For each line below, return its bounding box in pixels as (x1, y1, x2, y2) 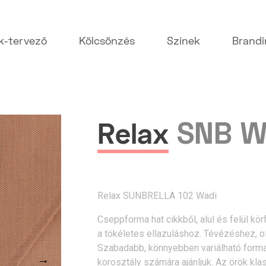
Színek (167, 37, 201, 47)
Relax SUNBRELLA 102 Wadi (97, 190, 217, 201)
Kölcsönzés (79, 37, 135, 47)
